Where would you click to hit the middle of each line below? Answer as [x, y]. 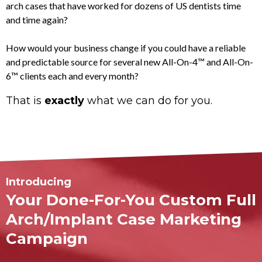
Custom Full [208, 200]
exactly [64, 100]
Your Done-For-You [80, 200]
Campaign [47, 238]
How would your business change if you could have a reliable [126, 47]
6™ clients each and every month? [72, 75]
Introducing [39, 182]
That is [25, 100]
